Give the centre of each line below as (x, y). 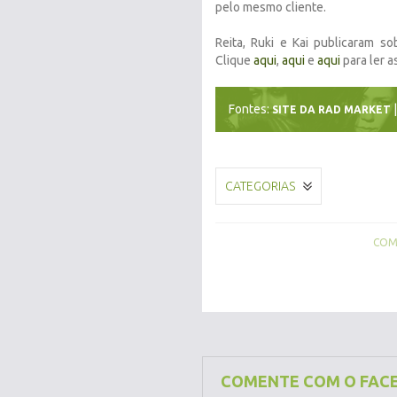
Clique (234, 60)
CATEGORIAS (260, 186)
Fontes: (250, 109)
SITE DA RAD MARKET (331, 109)
